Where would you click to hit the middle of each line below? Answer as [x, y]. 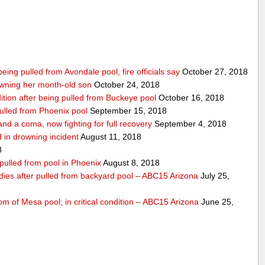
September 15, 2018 [127, 110]
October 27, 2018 [214, 71]
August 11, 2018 [110, 136]
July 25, [214, 175]
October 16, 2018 [190, 97]
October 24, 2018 [126, 84]
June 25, [216, 201]
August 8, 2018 [131, 162]
